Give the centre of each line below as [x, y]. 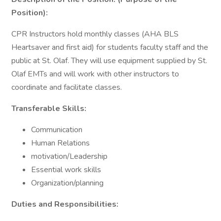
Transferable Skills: [49, 109]
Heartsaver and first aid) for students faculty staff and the [110, 47]
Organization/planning [67, 183]
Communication [57, 130]
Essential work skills [66, 170]
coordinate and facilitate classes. [67, 87]
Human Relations [60, 143]
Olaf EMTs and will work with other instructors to [95, 74]
